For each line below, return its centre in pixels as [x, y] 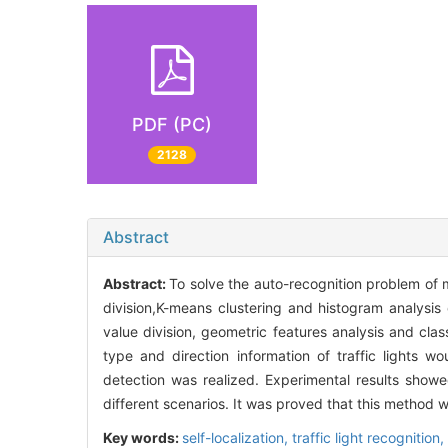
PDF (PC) [172, 125]
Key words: [142, 437]
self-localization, [237, 437]
